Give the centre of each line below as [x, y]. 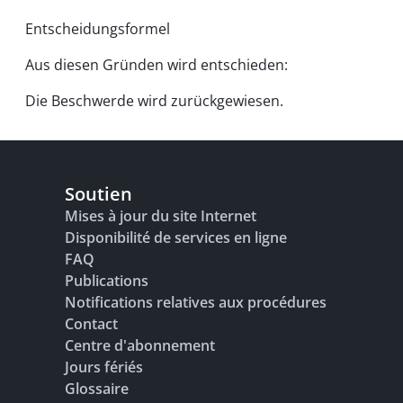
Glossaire [97, 389]
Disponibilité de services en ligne [176, 237]
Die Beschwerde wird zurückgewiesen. [154, 101]
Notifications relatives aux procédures [196, 302]
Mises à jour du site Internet [161, 216]
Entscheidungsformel [98, 29]
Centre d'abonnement [140, 345]
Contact [91, 324]
